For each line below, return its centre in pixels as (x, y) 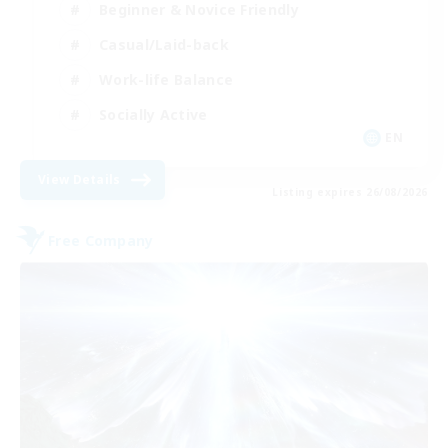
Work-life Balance (166, 79)
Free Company (101, 240)
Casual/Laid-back (164, 44)
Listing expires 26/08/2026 (350, 192)
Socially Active (153, 114)
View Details (79, 180)
